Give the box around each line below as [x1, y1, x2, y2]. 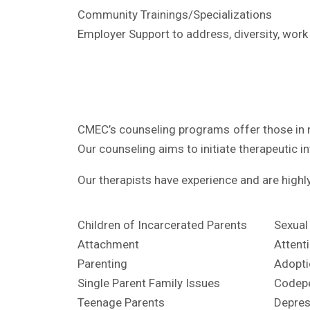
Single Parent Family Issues [77, 276, 220, 290]
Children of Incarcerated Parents [77, 218, 247, 232]
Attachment [77, 237, 139, 251]
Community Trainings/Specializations [77, 8, 272, 21]
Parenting [77, 257, 127, 271]
